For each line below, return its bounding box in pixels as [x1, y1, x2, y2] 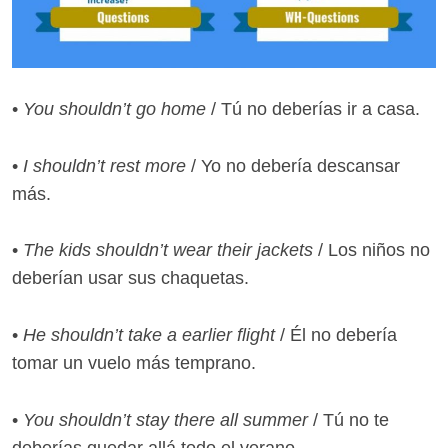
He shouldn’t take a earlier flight [23, 325, 275, 346]
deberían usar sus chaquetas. [12, 268, 249, 289]
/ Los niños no [313, 240, 430, 261]
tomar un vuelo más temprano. [12, 353, 256, 374]
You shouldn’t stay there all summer [23, 410, 308, 430]
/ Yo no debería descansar [191, 155, 400, 176]
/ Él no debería [275, 325, 397, 346]
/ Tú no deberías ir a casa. [206, 98, 420, 119]
